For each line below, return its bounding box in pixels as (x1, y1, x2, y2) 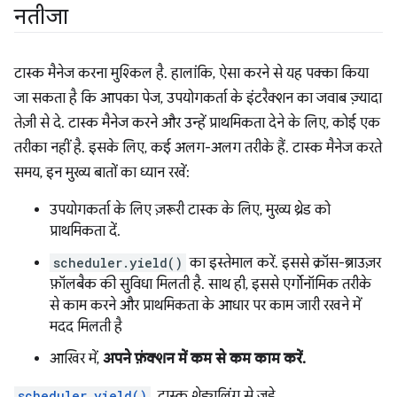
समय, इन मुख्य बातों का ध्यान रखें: (14, 164, 190, 183)
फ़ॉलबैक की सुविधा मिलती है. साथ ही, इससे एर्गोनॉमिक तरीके (50, 276, 371, 294)
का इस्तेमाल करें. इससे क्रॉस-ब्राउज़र (186, 254, 381, 273)
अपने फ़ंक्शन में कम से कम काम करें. (103, 350, 306, 369)
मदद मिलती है (50, 318, 122, 337)
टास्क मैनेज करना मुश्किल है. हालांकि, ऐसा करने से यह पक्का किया (14, 65, 369, 83)
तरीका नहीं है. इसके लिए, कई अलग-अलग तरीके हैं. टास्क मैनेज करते (14, 139, 382, 158)
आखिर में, (50, 350, 103, 369)
